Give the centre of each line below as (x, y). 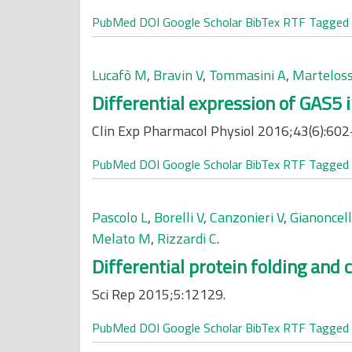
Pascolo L (120, 217)
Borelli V (179, 217)
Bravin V (178, 75)
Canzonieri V (247, 217)
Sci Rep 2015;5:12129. (159, 294)
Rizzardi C (187, 238)
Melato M (121, 238)
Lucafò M (119, 75)
